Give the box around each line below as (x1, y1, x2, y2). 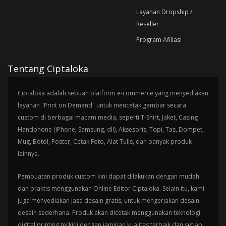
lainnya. (18, 149, 39, 158)
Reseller (136, 19, 159, 28)
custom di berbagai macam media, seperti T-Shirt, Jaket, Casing (18, 112, 198, 122)
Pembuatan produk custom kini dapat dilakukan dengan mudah (18, 172, 199, 181)
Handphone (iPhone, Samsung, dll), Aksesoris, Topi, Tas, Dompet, (18, 125, 204, 134)
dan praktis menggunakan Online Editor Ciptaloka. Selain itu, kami (18, 184, 204, 193)
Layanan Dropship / (136, 7, 192, 16)
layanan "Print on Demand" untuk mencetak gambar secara (18, 100, 186, 109)
